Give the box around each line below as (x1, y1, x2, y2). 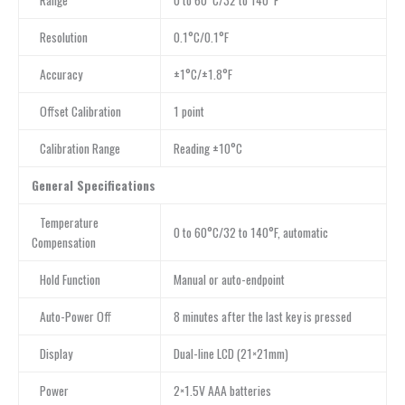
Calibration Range (31, 139, 120, 158)
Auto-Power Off (31, 307, 111, 326)
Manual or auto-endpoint (173, 270, 285, 289)
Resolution (31, 28, 88, 47)
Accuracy (31, 65, 82, 84)
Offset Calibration (31, 102, 121, 121)
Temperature (31, 213, 99, 232)
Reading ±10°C (173, 139, 242, 158)
